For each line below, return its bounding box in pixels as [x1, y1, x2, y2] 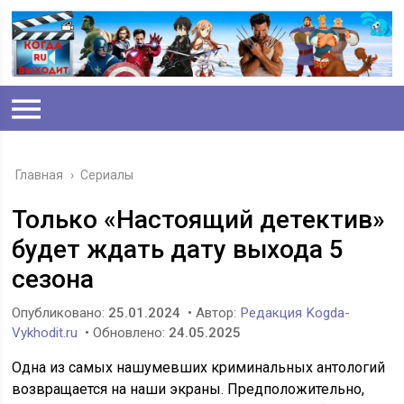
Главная [15, 168, 64, 183]
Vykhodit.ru [12, 325, 78, 342]
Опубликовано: [12, 305, 109, 322]
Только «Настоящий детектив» [12, 205, 386, 235]
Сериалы [80, 168, 134, 183]
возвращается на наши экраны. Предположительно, [12, 381, 365, 399]
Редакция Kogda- [240, 305, 351, 322]
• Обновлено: [81, 325, 170, 342]
